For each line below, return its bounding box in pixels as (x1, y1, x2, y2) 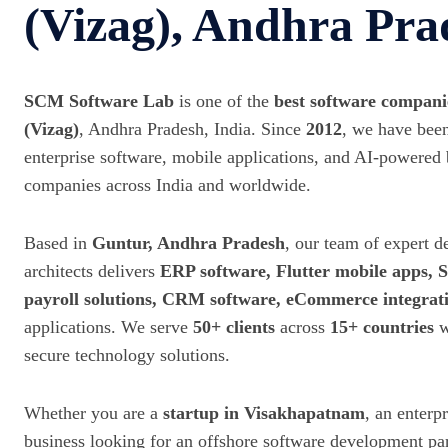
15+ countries (330, 317, 434, 337)
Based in (24, 233, 92, 253)
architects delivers (24, 261, 160, 281)
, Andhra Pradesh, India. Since (79, 119, 306, 139)
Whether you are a (24, 403, 163, 423)
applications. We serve (24, 317, 193, 337)
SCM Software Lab (24, 91, 174, 111)
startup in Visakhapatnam (163, 403, 365, 423)
